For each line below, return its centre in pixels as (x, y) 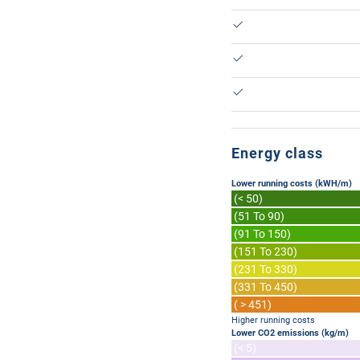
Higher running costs (273, 320)
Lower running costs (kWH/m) (292, 184)
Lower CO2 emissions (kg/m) (290, 333)
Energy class (277, 153)
